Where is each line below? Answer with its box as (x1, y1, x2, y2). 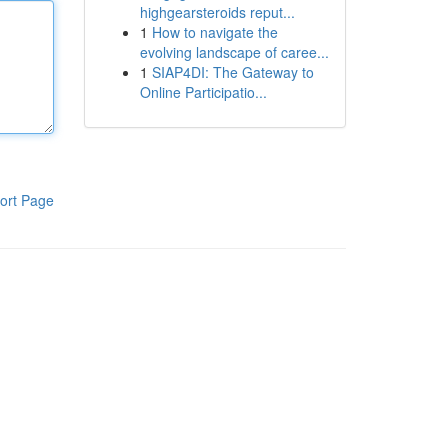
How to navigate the (151, 22, 278, 42)
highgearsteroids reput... (139, 2, 295, 22)
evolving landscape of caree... (139, 42, 329, 62)
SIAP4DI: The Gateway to (151, 62, 314, 82)
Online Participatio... (139, 82, 267, 102)
